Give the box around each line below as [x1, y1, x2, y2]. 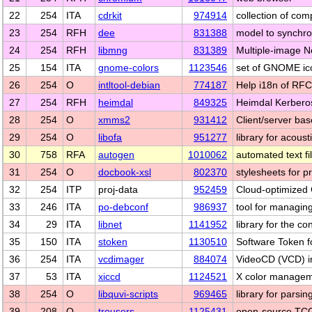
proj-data [98, 184, 138, 195]
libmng [98, 45, 127, 56]
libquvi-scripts [98, 288, 158, 299]
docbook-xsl [98, 166, 151, 178]
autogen [98, 149, 134, 160]
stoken [98, 236, 127, 247]
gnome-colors [98, 62, 159, 73]
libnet [98, 219, 122, 230]
